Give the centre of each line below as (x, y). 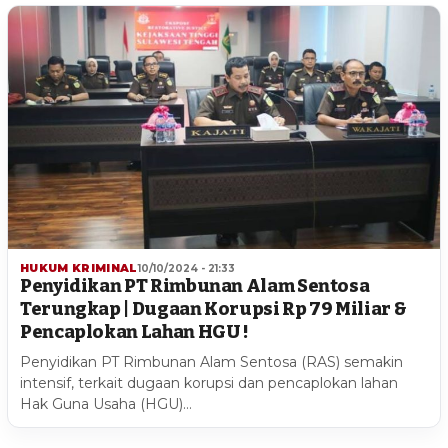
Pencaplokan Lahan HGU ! (134, 332)
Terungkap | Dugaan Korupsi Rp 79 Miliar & (213, 309)
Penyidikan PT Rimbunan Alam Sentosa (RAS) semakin (211, 362)
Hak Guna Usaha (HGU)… (106, 404)
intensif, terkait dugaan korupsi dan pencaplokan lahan (209, 383)
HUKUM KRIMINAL (79, 268)
